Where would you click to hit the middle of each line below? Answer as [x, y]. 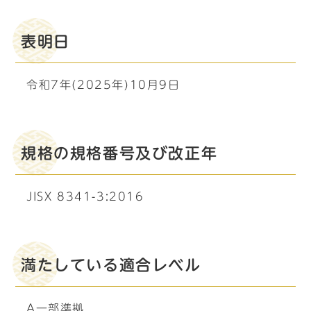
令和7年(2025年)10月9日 [103, 85]
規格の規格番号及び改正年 [119, 153]
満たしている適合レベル [111, 265]
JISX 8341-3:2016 [85, 196]
